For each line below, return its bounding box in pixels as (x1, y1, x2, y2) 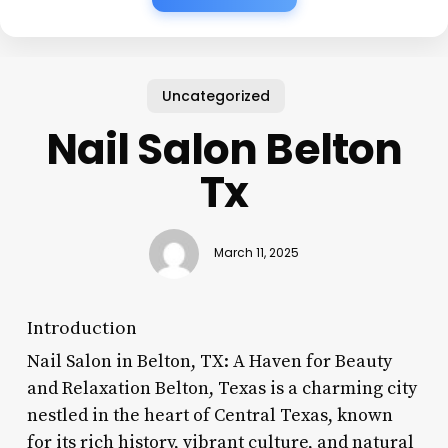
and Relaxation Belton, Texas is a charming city (26, 376, 417, 400)
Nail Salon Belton (45, 119, 403, 179)
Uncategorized (162, 85, 271, 106)
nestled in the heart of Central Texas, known (26, 403, 393, 427)
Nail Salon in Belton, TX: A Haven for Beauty (26, 349, 392, 373)
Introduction (26, 315, 137, 339)
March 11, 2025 (213, 245, 299, 262)
